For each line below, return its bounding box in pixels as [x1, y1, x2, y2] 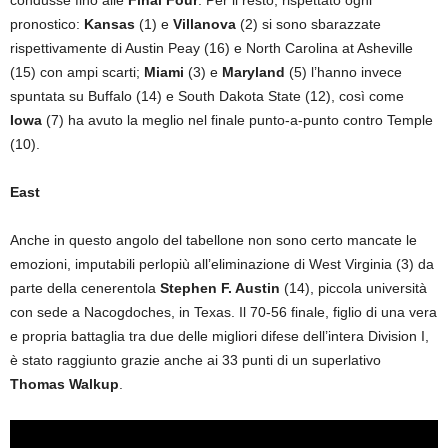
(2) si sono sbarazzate [236, 16, 381, 33]
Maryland [222, 64, 285, 81]
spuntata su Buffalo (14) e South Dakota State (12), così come [10, 88, 404, 105]
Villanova [173, 16, 236, 33]
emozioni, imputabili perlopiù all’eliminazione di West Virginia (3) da [10, 256, 434, 273]
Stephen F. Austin [160, 280, 280, 297]
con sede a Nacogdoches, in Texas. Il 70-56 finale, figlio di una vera [10, 304, 437, 321]
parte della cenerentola [10, 280, 160, 297]
